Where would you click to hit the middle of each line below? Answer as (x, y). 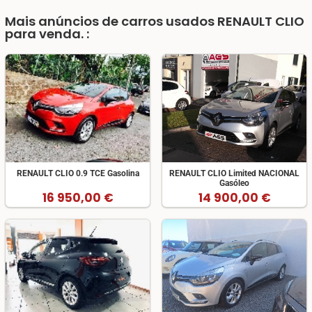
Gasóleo (234, 183)
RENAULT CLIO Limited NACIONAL (234, 173)
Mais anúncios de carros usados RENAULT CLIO (155, 22)
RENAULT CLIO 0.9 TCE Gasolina (78, 173)
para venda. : (47, 34)
